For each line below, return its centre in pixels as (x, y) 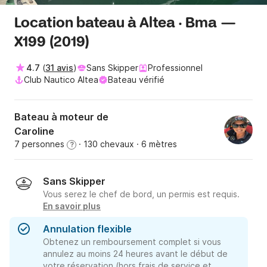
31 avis (59, 68)
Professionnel (175, 68)
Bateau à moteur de (61, 117)
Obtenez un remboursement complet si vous (132, 242)
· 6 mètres (156, 144)
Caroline (34, 131)
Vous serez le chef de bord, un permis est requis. (141, 194)
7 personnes (41, 144)
